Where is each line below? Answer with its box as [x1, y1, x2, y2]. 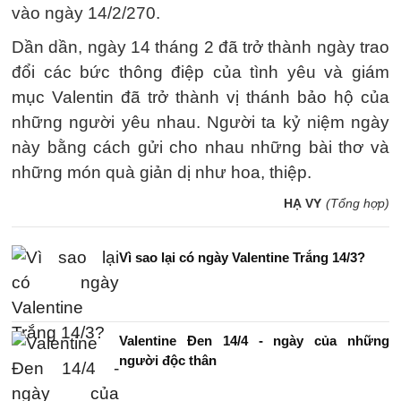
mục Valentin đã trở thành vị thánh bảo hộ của [12, 88, 389, 107]
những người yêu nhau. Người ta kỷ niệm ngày [12, 113, 389, 132]
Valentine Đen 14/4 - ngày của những [119, 333, 389, 348]
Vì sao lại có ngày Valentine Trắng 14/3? [119, 250, 365, 265]
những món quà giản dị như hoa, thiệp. [12, 163, 311, 182]
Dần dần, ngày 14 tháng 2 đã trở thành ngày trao [12, 38, 389, 56]
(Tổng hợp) [326, 196, 389, 210]
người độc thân [119, 353, 217, 368]
